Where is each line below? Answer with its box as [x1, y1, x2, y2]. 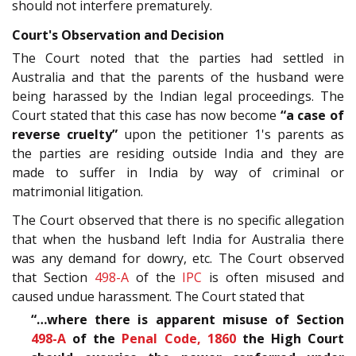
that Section [12, 269, 95, 287]
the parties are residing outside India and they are [12, 144, 344, 162]
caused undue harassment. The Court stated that [12, 288, 304, 306]
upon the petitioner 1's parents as [118, 125, 344, 143]
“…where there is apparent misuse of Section [31, 311, 344, 329]
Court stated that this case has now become [12, 106, 281, 124]
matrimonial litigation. [12, 182, 143, 200]
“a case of [280, 106, 345, 124]
